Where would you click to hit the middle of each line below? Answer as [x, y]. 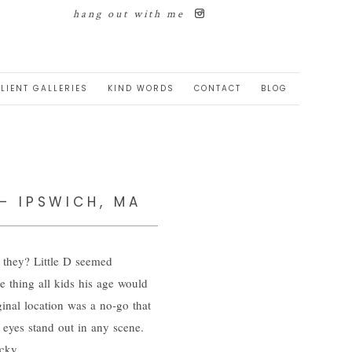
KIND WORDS [141, 88]
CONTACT [218, 88]
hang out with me [129, 14]
